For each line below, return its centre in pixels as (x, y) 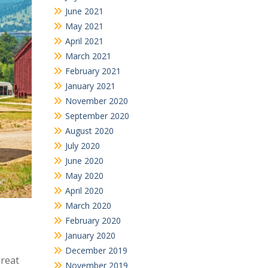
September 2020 (97, 115)
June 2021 (84, 11)
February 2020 (93, 220)
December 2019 (96, 250)
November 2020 (96, 100)
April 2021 (84, 41)
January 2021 (90, 86)
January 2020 (90, 235)
